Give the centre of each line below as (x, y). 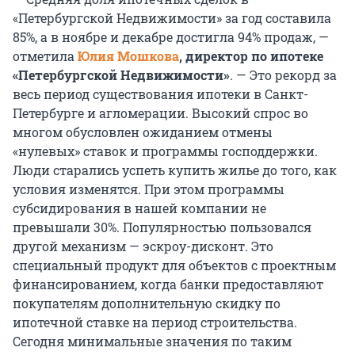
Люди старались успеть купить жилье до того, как (175, 170)
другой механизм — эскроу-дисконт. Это (143, 246)
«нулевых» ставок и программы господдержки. (165, 151)
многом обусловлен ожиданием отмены (143, 132)
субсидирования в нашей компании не (139, 208)
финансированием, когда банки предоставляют (168, 284)
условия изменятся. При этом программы (149, 189)
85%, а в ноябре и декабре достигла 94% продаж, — (171, 37)
